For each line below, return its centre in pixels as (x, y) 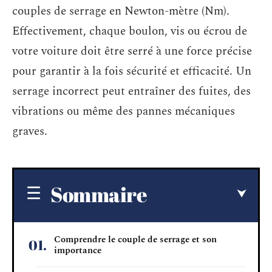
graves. (30, 131)
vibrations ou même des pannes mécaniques (124, 111)
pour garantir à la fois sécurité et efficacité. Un (132, 71)
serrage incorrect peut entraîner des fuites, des (131, 91)
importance (78, 250)
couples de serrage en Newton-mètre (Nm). (121, 11)
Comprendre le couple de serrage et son (135, 239)
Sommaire (99, 194)
